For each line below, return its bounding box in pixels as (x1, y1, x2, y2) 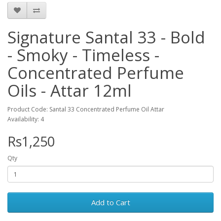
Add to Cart (91, 197, 130, 207)
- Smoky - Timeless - (7, 44, 159, 66)
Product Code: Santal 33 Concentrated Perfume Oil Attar (7, 105, 164, 113)
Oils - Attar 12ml (7, 79, 132, 102)
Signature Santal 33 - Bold (7, 26, 205, 48)
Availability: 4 (7, 115, 44, 123)
